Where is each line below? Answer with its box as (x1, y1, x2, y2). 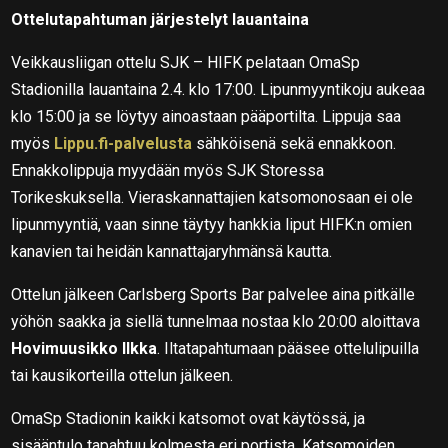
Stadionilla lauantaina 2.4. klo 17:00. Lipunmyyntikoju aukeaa (11, 79, 426, 99)
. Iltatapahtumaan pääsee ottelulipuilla (157, 338, 420, 358)
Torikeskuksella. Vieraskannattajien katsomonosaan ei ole (11, 187, 414, 207)
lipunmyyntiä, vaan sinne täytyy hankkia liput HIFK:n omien (11, 214, 413, 234)
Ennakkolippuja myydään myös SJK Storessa (11, 160, 325, 180)
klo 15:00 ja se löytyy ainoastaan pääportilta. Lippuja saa (11, 106, 402, 126)
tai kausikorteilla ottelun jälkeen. (11, 365, 234, 385)
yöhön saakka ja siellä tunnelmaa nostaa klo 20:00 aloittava (11, 311, 421, 331)
